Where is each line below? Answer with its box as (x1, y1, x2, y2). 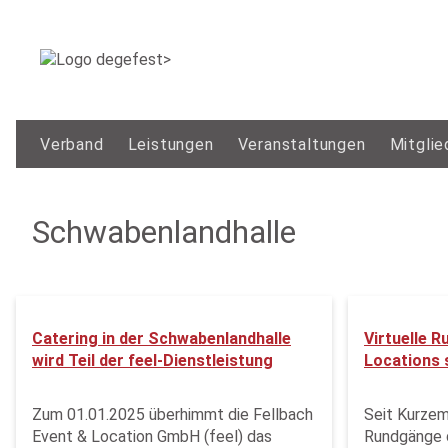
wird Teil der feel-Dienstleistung (32, 351, 273, 370)
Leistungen (127, 135, 214, 155)
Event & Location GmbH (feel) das (32, 427, 272, 446)
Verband (40, 135, 104, 155)
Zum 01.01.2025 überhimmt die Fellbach (32, 405, 313, 424)
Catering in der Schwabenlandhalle (32, 329, 291, 348)
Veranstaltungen (237, 135, 366, 155)
